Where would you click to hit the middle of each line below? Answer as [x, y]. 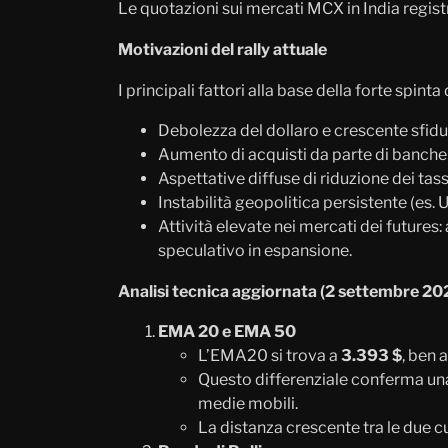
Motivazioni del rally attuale [222, 49]
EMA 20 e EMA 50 [227, 331]
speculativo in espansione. [255, 250]
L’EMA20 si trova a [269, 355]
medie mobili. [248, 403]
